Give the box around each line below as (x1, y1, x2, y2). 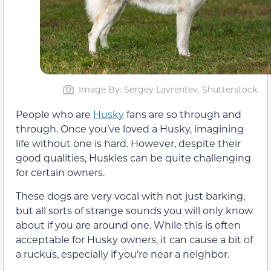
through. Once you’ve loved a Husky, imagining (16, 122, 244, 135)
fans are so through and (124, 108, 241, 121)
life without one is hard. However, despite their (16, 137, 241, 150)
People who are (16, 108, 93, 121)
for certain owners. (16, 166, 105, 179)
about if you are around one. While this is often (16, 218, 241, 231)
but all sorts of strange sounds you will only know (16, 203, 253, 217)
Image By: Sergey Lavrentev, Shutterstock (79, 83, 257, 96)
